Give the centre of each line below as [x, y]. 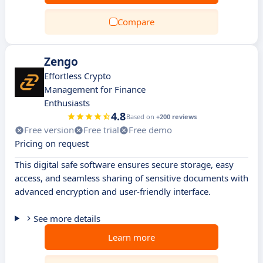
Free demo [150, 130]
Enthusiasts [67, 103]
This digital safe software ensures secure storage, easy [124, 164]
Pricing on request [52, 143]
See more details [67, 218]
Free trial [101, 130]
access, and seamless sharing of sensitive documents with [131, 178]
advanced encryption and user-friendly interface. [113, 191]
